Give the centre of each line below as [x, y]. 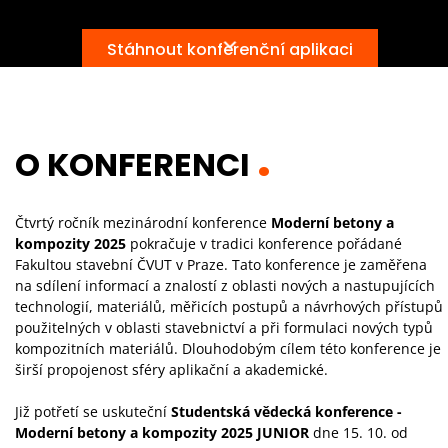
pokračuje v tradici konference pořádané [266, 243]
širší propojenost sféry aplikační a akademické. [171, 369]
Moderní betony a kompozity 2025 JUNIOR [162, 432]
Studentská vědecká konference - [286, 411]
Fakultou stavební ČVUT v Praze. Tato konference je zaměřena [221, 264]
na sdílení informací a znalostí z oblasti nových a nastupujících [225, 285]
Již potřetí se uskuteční [93, 411]
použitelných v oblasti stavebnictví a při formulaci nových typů [224, 327]
